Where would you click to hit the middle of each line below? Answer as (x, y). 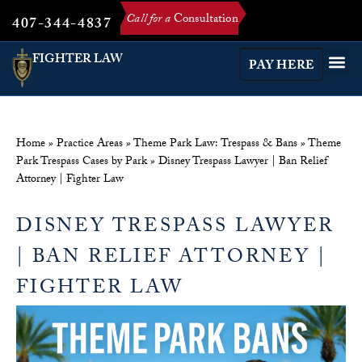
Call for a (148, 20)
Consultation (204, 20)
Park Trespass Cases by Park (82, 162)
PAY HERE (282, 67)
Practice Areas (90, 145)
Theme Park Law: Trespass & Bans (215, 145)
